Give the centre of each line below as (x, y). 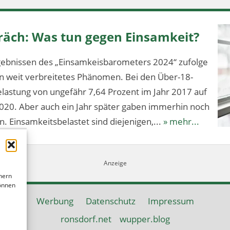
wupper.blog (145, 219)
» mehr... (181, 121)
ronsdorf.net (86, 219)
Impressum (171, 201)
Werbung (55, 201)
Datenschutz (110, 201)
